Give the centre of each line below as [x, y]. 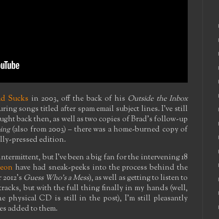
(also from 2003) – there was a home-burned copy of [99, 129]
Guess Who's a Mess [56, 178]
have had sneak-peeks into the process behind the [100, 167]
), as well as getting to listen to [139, 178]
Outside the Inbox [158, 99]
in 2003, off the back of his [78, 99]
